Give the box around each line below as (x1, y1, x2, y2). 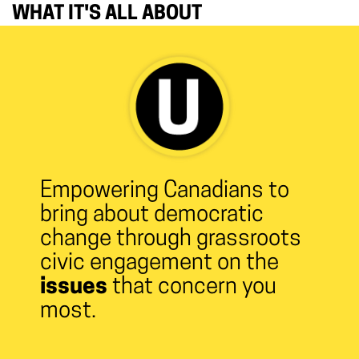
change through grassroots (40, 228, 301, 251)
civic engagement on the (40, 252, 279, 275)
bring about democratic (40, 204, 264, 227)
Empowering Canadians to (40, 179, 289, 203)
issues (40, 276, 107, 299)
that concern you (107, 276, 276, 299)
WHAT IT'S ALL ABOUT (12, 4, 202, 24)
